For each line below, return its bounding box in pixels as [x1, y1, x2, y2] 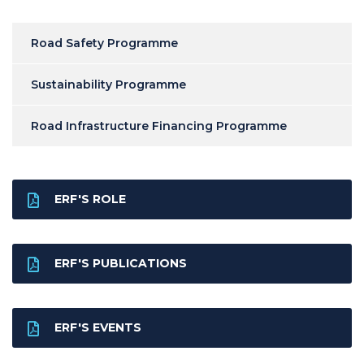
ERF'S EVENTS [54, 320, 141, 335]
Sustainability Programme [31, 77, 186, 92]
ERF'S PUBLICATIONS [54, 256, 187, 271]
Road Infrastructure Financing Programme [31, 119, 287, 133]
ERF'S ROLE [54, 192, 126, 206]
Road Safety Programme [31, 36, 178, 50]
